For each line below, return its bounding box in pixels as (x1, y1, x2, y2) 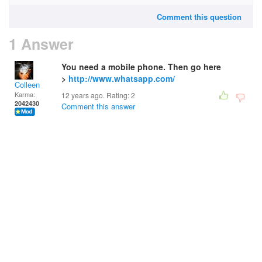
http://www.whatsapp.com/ (68, 73, 175, 84)
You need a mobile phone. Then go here (61, 61, 221, 73)
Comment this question (157, 11, 242, 22)
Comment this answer (61, 101, 135, 112)
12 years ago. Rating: (61, 90, 131, 100)
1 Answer (9, 33, 74, 54)
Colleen (15, 79, 40, 90)
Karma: (15, 89, 35, 99)
